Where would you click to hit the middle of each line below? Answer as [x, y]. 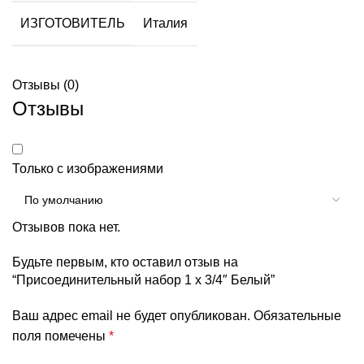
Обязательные [297, 315]
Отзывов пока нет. [66, 227]
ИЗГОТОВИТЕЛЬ [73, 23]
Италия [165, 23]
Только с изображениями [88, 168]
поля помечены [61, 336]
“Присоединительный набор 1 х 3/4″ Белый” [143, 279]
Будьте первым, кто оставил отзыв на [125, 262]
